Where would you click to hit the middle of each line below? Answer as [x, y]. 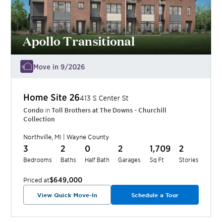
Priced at [37, 180]
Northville [38, 137]
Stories [189, 160]
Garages [130, 160]
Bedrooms [38, 160]
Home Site [47, 97]
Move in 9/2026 [59, 67]
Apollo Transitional [79, 41]
